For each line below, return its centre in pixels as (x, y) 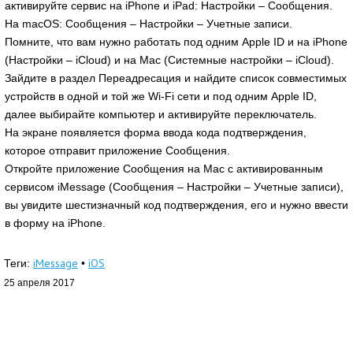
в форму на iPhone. (55, 223)
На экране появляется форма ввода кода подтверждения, (156, 133)
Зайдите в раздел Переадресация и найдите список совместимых (176, 78)
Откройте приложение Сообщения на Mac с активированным (164, 169)
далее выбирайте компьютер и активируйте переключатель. (161, 115)
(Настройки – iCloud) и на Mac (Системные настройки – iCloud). (169, 60)
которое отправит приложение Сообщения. (117, 151)
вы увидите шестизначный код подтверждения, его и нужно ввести (176, 205)
